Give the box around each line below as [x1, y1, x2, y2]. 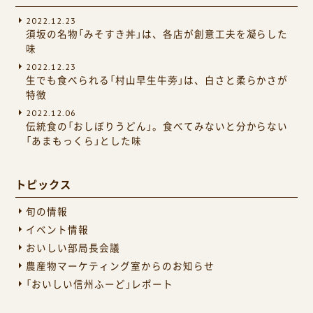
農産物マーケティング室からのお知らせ [26, 260, 214, 273]
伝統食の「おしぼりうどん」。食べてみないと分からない [26, 120, 289, 133]
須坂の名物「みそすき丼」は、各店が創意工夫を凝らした [26, 28, 289, 41]
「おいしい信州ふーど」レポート [26, 278, 173, 291]
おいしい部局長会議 [26, 242, 121, 255]
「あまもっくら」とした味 [26, 135, 142, 148]
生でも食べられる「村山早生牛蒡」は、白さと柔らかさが [26, 74, 289, 87]
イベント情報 [26, 224, 89, 237]
